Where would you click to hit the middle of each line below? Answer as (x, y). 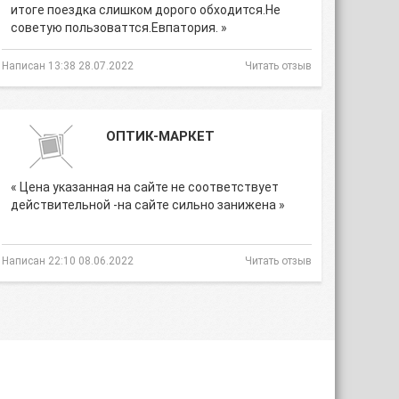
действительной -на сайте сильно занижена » (148, 205)
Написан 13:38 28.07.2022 (68, 66)
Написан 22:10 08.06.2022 (68, 261)
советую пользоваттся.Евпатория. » (119, 28)
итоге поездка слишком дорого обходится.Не (146, 10)
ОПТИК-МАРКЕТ (160, 136)
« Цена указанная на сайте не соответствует (145, 187)
